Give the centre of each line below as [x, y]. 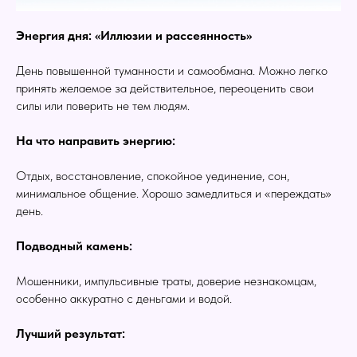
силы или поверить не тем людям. [103, 106]
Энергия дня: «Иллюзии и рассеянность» [134, 36]
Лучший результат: [71, 334]
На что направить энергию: [96, 141]
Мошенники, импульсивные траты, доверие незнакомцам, [166, 281]
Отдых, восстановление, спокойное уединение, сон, [153, 176]
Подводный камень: [74, 246]
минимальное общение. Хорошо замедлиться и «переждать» [174, 194]
